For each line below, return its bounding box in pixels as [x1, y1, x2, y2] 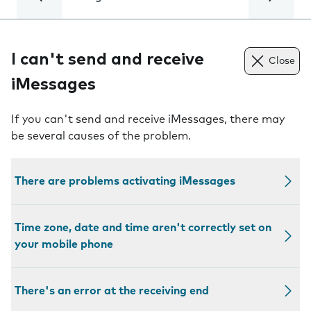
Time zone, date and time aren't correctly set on [15, 222, 271, 233]
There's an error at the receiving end [15, 285, 209, 296]
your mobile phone [15, 239, 113, 250]
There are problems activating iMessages [15, 176, 235, 187]
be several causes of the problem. [11, 131, 191, 142]
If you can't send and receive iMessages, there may [11, 114, 285, 125]
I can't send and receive [11, 51, 204, 68]
